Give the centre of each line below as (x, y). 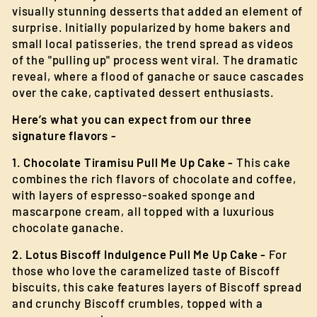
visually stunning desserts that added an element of (158, 11)
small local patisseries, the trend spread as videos (153, 43)
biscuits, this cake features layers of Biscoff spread (157, 287)
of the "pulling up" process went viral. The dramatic (156, 59)
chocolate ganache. (68, 227)
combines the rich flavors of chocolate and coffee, (154, 178)
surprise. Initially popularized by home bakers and (151, 27)
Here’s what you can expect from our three (132, 119)
